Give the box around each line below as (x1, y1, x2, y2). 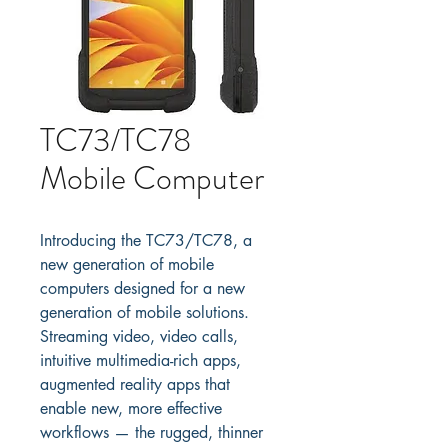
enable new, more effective (40, 398, 227, 419)
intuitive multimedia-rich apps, (40, 350, 246, 371)
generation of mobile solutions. (40, 302, 254, 323)
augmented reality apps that (40, 374, 235, 395)
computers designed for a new (40, 278, 250, 299)
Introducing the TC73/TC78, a (40, 230, 257, 251)
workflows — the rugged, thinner (40, 422, 268, 443)
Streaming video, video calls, (40, 326, 243, 347)
